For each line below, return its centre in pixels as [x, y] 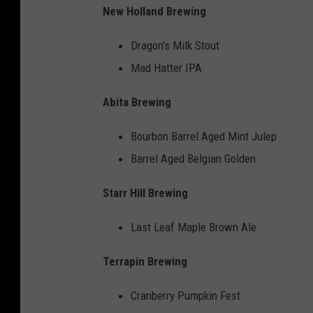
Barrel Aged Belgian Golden [193, 159]
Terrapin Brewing [145, 262]
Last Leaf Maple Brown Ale [194, 227]
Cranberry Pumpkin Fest [185, 296]
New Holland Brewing [154, 12]
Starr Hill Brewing [145, 193]
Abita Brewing [137, 102]
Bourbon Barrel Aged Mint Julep [204, 137]
